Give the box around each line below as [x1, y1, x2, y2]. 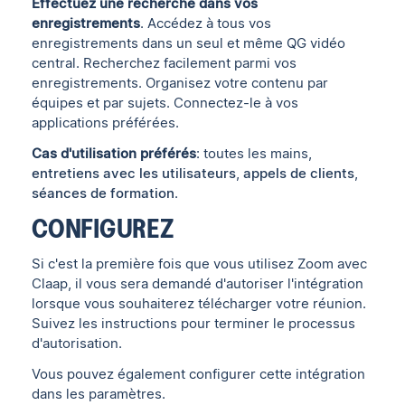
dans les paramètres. [32, 385, 166, 402]
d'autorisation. [32, 334, 123, 352]
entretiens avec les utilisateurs [32, 165, 237, 183]
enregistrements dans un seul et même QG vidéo [32, 35, 346, 52]
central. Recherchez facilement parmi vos [32, 55, 297, 72]
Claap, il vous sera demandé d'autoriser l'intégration [32, 275, 364, 292]
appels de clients [243, 165, 355, 183]
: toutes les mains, [196, 146, 313, 163]
